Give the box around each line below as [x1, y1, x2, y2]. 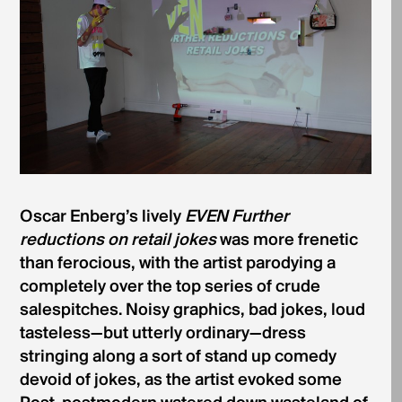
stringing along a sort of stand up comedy [19, 347, 336, 366]
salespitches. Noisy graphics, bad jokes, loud [19, 301, 365, 319]
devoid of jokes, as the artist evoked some [19, 371, 342, 389]
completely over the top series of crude [19, 277, 320, 296]
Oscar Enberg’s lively [19, 207, 185, 226]
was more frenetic [219, 231, 358, 249]
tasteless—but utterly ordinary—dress [19, 324, 306, 343]
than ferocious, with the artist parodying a [19, 254, 336, 273]
